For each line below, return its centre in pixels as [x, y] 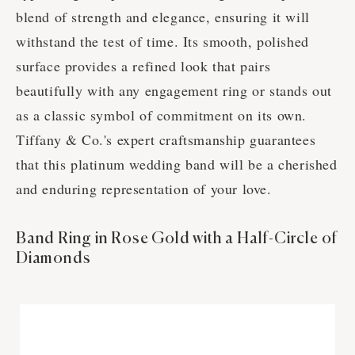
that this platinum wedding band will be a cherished [177, 164]
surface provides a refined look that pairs [143, 66]
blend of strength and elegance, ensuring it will [163, 17]
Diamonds [53, 259]
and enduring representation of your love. [144, 189]
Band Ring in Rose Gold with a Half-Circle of [177, 239]
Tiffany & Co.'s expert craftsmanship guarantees [166, 140]
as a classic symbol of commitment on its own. [162, 115]
